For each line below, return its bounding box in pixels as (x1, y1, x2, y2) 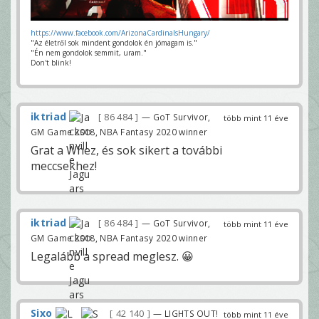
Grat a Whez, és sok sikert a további (31, 142, 222, 158)
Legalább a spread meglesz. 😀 (31, 249, 194, 264)
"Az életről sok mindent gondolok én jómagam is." (31, 37, 197, 48)
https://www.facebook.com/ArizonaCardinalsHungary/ (31, 27, 210, 38)
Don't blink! (31, 57, 71, 68)
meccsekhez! (31, 157, 97, 174)
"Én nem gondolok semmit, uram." (31, 47, 147, 58)
